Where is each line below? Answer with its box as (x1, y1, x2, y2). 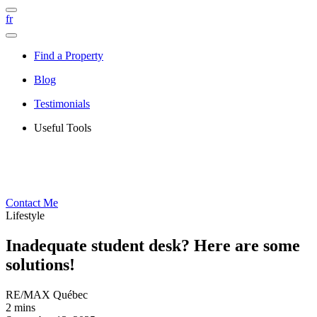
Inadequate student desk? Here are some (6, 236, 300, 255)
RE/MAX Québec (6, 288, 88, 301)
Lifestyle (6, 209, 45, 221)
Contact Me (6, 197, 58, 209)
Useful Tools (34, 122, 91, 134)
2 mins (6, 301, 35, 313)
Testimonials (34, 98, 90, 110)
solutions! (6, 255, 75, 274)
